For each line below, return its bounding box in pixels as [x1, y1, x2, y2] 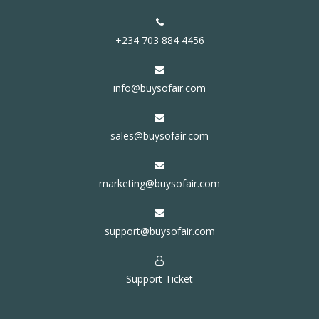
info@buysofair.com [113, 80, 206, 95]
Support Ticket [126, 271, 193, 286]
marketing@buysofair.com [99, 176, 220, 190]
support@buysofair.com [104, 224, 215, 238]
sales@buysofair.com [110, 128, 209, 142]
